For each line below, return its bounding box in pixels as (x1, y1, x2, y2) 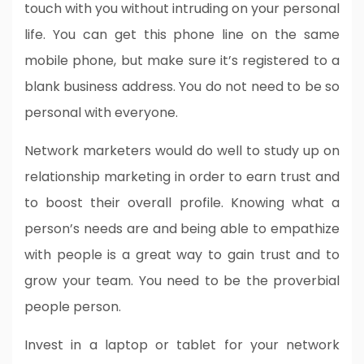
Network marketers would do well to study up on (24, 141, 340, 160)
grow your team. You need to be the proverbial (24, 271, 340, 290)
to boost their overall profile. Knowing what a (24, 193, 340, 212)
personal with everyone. (24, 102, 178, 122)
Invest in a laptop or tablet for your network (24, 335, 340, 354)
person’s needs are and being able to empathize (24, 219, 340, 238)
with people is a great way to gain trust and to (24, 245, 340, 264)
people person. (24, 297, 121, 316)
